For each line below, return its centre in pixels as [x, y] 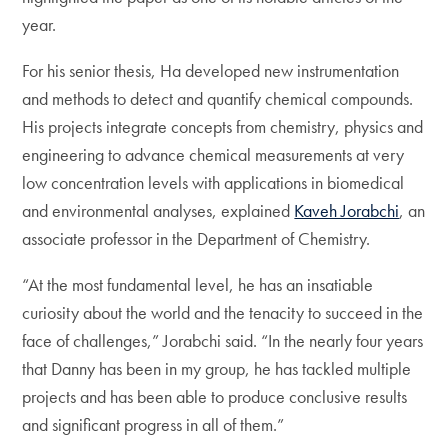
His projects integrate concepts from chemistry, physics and [223, 127]
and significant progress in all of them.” [153, 425]
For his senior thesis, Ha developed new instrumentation [211, 71]
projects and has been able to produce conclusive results [215, 397]
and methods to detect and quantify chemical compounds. [218, 99]
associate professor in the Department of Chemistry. [196, 239]
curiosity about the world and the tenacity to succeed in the [223, 313]
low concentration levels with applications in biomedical [213, 183]
